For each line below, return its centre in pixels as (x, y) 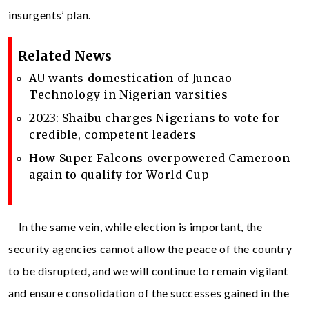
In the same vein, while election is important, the (136, 226)
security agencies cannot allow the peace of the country (150, 248)
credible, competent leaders (113, 134)
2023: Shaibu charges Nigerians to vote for (154, 118)
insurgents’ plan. (50, 14)
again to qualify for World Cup (119, 174)
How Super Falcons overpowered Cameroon (160, 158)
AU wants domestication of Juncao (131, 78)
